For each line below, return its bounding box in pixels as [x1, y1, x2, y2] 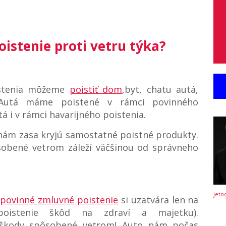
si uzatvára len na [118, 194, 199, 206]
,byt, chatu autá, [122, 83, 199, 96]
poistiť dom [69, 83, 123, 96]
